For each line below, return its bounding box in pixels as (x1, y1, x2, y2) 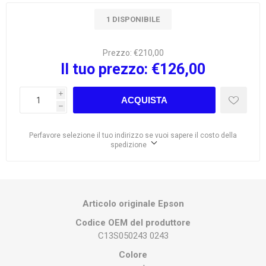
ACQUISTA (121, 95, 167, 106)
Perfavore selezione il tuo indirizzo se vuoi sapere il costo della (29, 131, 237, 140)
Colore (119, 249, 147, 261)
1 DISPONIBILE (106, 15, 160, 24)
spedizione (110, 141, 147, 150)
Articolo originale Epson (82, 198, 184, 210)
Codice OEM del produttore (75, 217, 191, 229)
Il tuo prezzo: (61, 61, 148, 78)
